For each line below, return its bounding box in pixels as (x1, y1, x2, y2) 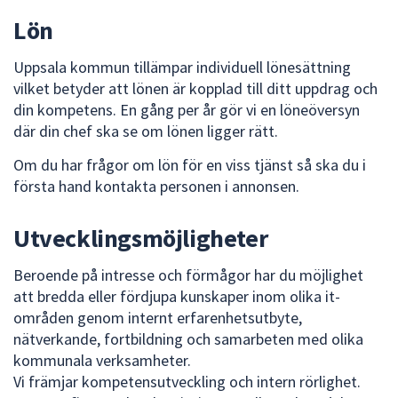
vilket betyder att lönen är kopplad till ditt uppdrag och (13, 78, 378, 99)
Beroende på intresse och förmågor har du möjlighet (13, 265, 363, 286)
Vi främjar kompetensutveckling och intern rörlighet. (13, 371, 361, 393)
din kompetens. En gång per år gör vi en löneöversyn (13, 99, 360, 121)
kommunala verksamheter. (13, 350, 191, 371)
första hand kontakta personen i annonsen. (13, 176, 299, 197)
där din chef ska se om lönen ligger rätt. (13, 121, 282, 142)
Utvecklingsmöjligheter (13, 222, 268, 255)
